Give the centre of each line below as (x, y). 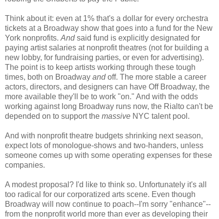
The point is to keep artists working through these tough (100, 67)
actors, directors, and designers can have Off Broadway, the (107, 87)
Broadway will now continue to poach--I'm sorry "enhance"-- (108, 204)
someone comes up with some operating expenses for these (109, 155)
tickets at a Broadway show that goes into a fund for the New (109, 28)
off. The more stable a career (156, 77)
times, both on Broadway (49, 77)
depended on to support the (53, 116)
